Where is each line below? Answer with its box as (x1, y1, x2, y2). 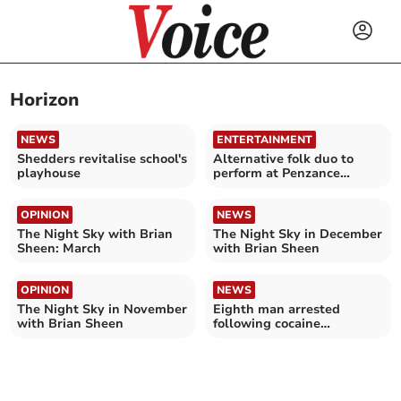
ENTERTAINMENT (217, 132, 312, 147)
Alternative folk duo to (213, 149, 354, 167)
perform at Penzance (213, 164, 340, 182)
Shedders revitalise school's (17, 149, 188, 167)
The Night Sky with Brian (17, 225, 174, 243)
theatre (213, 178, 259, 196)
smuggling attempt (213, 328, 333, 346)
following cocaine (213, 314, 320, 332)
